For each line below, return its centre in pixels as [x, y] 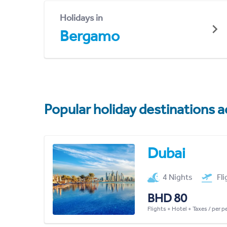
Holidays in [81, 17]
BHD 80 [167, 198]
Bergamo [90, 36]
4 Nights [178, 177]
